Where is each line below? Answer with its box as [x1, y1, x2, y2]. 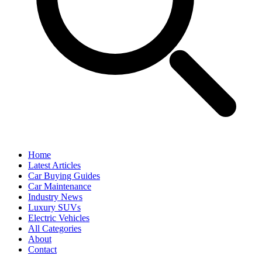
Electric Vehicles [28, 213, 89, 223]
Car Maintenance [28, 181, 91, 191]
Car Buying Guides [28, 171, 100, 181]
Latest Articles [28, 160, 81, 170]
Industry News [28, 192, 82, 202]
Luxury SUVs [28, 202, 81, 212]
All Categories [28, 223, 81, 233]
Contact [28, 244, 57, 254]
